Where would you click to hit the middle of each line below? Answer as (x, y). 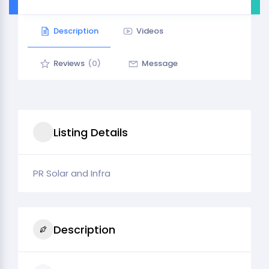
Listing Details (91, 132)
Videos (150, 31)
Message (160, 63)
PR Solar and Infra (72, 173)
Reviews (69, 63)
